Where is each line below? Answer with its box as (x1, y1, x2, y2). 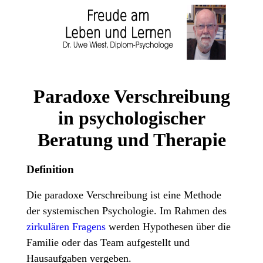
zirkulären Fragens (26, 221, 109, 233)
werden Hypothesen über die (108, 221, 231, 233)
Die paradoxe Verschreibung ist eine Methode (26, 189, 221, 201)
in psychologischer (58, 107, 205, 129)
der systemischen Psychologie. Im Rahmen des (26, 205, 227, 217)
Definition (26, 163, 74, 176)
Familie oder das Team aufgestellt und (26, 237, 190, 249)
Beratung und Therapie (37, 129, 226, 150)
